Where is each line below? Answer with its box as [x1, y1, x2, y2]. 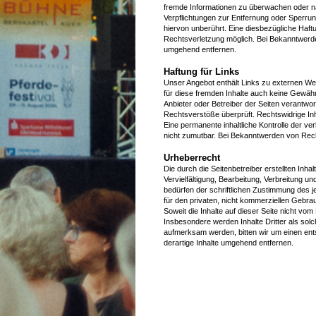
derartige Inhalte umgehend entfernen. [164, 238, 293, 247]
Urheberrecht [164, 152, 220, 163]
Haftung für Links [164, 66, 239, 77]
